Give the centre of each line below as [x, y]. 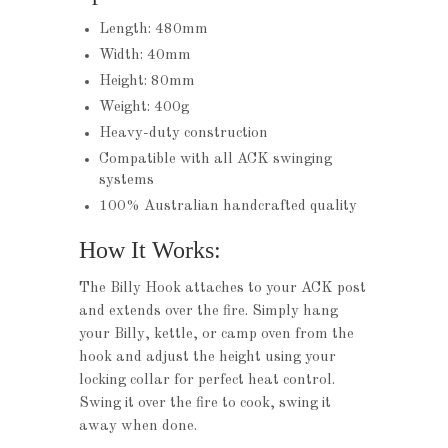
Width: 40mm [145, 56]
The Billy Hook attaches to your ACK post [222, 289]
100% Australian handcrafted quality [228, 207]
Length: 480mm [153, 30]
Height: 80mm [147, 82]
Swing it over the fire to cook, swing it [205, 404]
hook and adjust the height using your [207, 358]
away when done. [138, 427]
